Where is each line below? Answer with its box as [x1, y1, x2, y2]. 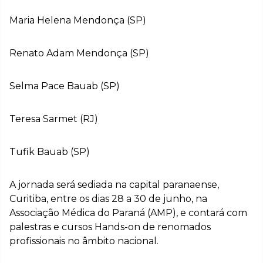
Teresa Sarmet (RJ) [9, 113, 98, 124]
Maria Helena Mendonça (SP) [9, 14, 146, 26]
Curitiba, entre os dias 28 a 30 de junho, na [9, 193, 207, 204]
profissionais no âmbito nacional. [9, 235, 159, 247]
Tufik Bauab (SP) [9, 146, 90, 157]
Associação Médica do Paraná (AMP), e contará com [9, 207, 247, 218]
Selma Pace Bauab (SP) [9, 80, 120, 92]
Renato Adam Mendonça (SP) [9, 47, 149, 59]
